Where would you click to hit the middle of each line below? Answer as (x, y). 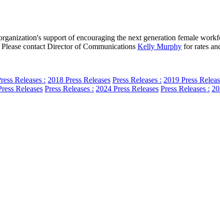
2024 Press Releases (127, 89)
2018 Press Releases (79, 80)
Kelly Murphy (160, 47)
